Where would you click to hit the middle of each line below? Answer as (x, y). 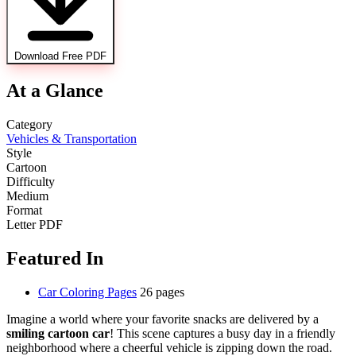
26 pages (162, 292)
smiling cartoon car (58, 334)
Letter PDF (35, 225)
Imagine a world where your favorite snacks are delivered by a (163, 319)
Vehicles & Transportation (72, 139)
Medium (27, 196)
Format (24, 211)
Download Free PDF (60, 56)
